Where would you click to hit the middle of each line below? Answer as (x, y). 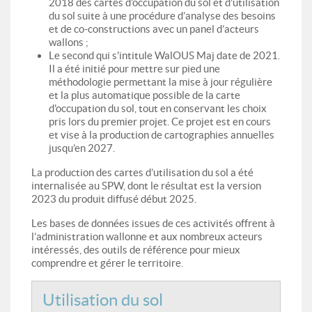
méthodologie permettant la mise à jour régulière (161, 81)
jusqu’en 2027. (82, 148)
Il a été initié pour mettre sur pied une (134, 68)
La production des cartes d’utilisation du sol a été (142, 172)
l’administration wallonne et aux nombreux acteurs (147, 236)
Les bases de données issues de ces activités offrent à (153, 223)
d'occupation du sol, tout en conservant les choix (158, 108)
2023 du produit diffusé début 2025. (114, 198)
